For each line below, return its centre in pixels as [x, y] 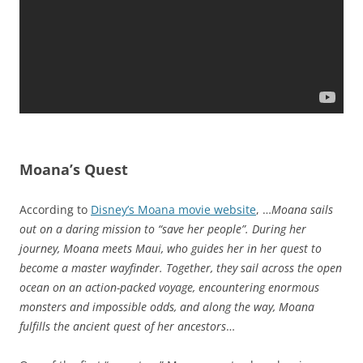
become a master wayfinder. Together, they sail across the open [181, 267]
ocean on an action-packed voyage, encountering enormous [169, 287]
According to [55, 209]
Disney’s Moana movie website [173, 209]
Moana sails [302, 209]
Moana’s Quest [74, 169]
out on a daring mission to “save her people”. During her [163, 228]
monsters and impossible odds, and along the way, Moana [167, 306]
